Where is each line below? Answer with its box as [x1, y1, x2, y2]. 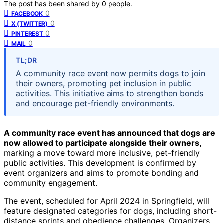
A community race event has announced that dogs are [4, 127, 215, 138]
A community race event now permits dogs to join [16, 68, 205, 78]
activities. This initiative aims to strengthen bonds [16, 88, 203, 98]
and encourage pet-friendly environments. [16, 98, 174, 108]
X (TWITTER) [11, 19, 48, 27]
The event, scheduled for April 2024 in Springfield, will [4, 195, 209, 206]
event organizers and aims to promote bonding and [4, 167, 199, 178]
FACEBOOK [11, 9, 43, 17]
